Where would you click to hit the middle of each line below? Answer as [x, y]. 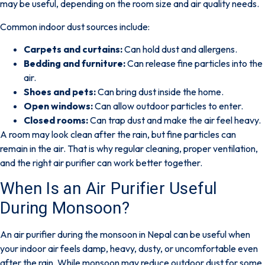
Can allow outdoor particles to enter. [168, 106]
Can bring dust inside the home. [160, 92]
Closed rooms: [56, 120]
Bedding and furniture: [75, 64]
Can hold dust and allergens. [180, 49]
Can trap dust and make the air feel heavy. [174, 120]
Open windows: [58, 106]
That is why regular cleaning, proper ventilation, [162, 149]
